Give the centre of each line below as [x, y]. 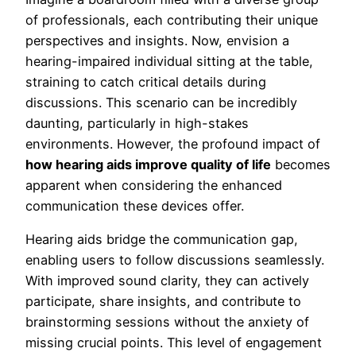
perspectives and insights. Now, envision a [157, 40]
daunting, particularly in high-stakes [137, 123]
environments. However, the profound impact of [173, 143]
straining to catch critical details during [146, 81]
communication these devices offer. [135, 205]
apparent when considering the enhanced [154, 185]
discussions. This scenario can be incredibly [161, 102]
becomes [301, 164]
